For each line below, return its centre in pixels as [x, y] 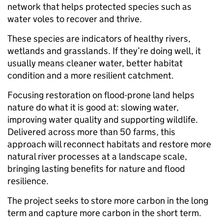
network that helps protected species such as [99, 7]
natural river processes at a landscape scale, [97, 157]
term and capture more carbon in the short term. [104, 213]
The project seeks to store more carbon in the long [108, 201]
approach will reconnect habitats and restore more [109, 144]
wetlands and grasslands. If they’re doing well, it [104, 51]
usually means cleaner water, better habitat [95, 63]
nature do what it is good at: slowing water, [93, 108]
